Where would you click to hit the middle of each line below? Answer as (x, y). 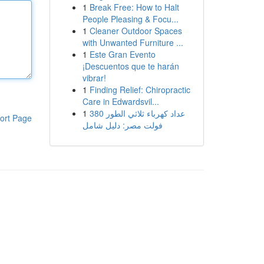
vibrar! (94, 78)
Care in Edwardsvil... (121, 101)
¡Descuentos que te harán (131, 66)
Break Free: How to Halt (134, 7)
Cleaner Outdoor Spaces (136, 31)
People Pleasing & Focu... (130, 19)
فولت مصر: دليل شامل (122, 125)
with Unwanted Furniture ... (133, 42)
